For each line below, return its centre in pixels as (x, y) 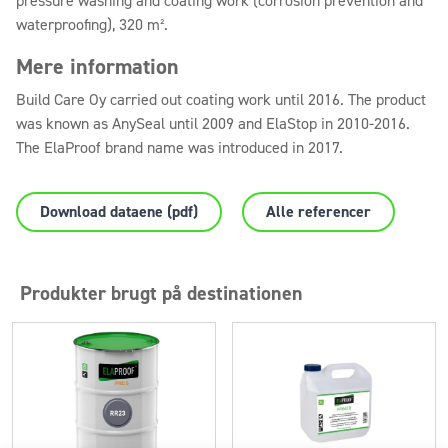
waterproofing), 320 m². (92, 25)
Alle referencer (318, 212)
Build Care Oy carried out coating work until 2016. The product (221, 100)
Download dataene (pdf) (119, 212)
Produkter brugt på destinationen (161, 293)
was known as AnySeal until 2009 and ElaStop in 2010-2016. (213, 124)
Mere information (97, 67)
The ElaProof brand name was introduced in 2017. (179, 148)
